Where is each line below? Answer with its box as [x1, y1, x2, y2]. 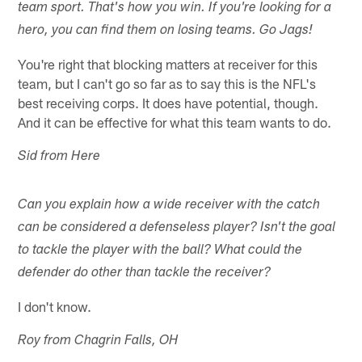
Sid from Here [18, 149, 101, 164]
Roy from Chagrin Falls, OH [18, 334, 179, 348]
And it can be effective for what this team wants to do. [18, 113, 332, 130]
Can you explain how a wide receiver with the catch [18, 198, 321, 213]
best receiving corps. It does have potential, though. [18, 94, 319, 111]
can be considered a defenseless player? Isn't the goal [18, 221, 336, 235]
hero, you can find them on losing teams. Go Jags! [18, 23, 314, 38]
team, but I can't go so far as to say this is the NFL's [18, 74, 317, 91]
